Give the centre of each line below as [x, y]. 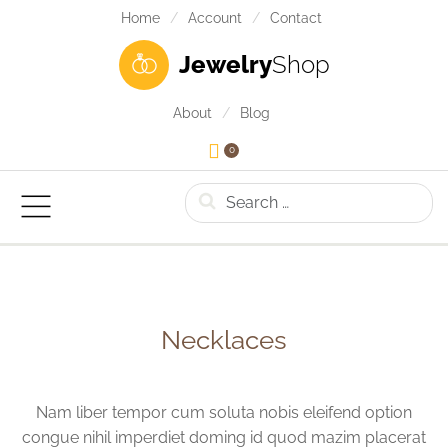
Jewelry [225, 64]
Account [215, 18]
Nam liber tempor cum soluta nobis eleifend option [224, 412]
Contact [296, 18]
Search [209, 194]
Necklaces [224, 340]
